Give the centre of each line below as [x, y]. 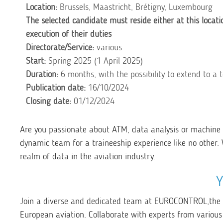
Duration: [42, 74]
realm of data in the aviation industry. [88, 156]
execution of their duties [69, 34]
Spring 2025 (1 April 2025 [93, 61]
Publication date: [56, 88]
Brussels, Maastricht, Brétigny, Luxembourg [136, 7]
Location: [42, 7]
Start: [36, 61]
